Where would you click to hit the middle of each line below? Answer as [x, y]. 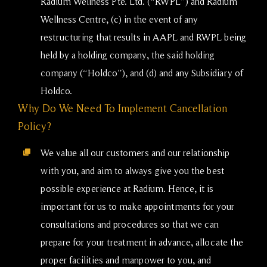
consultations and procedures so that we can [130, 224]
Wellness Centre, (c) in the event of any [119, 19]
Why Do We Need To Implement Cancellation [123, 108]
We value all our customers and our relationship [135, 152]
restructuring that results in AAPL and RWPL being [143, 37]
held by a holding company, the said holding [128, 55]
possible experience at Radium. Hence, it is [127, 188]
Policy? [35, 126]
